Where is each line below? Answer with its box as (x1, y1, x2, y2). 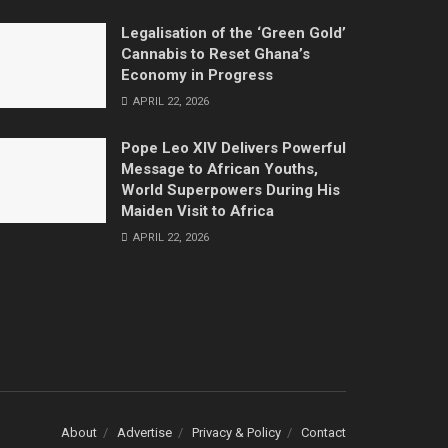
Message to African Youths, (121, 159, 318, 178)
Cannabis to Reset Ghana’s (121, 44, 310, 63)
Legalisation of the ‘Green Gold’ (121, 23, 346, 42)
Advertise (117, 424, 172, 440)
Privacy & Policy (192, 424, 281, 440)
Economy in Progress (121, 65, 273, 84)
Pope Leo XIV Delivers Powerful (121, 138, 346, 157)
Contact (301, 424, 346, 440)
